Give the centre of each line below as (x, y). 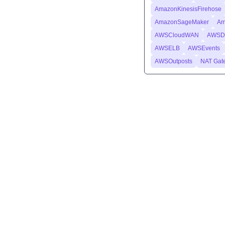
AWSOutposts (174, 61)
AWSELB (167, 48)
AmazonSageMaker (182, 22)
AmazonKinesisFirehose (188, 9)
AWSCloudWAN (177, 35)
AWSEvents (204, 48)
